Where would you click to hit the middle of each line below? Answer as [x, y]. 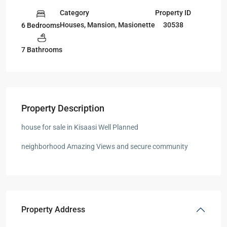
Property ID [173, 13]
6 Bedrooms [41, 25]
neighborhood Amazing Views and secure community [105, 147]
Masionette [137, 25]
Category [74, 13]
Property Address [53, 210]
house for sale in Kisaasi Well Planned [80, 127]
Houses [72, 25]
